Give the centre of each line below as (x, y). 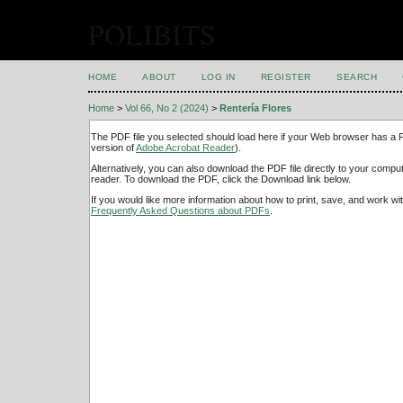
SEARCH (357, 77)
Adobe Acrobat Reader (185, 147)
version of (113, 147)
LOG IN (218, 77)
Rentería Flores (255, 108)
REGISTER (286, 77)
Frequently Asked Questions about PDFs (180, 211)
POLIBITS (152, 34)
